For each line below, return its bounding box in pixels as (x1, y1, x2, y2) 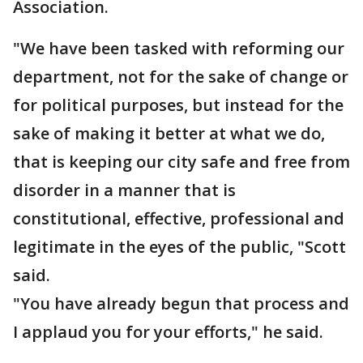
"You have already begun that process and (13, 293, 349, 314)
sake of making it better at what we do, (13, 122, 325, 144)
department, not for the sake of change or (13, 66, 348, 88)
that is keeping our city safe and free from (13, 151, 350, 173)
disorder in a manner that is (13, 179, 236, 201)
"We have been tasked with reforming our (13, 37, 344, 59)
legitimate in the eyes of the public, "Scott (13, 236, 346, 258)
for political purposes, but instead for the (13, 94, 344, 116)
